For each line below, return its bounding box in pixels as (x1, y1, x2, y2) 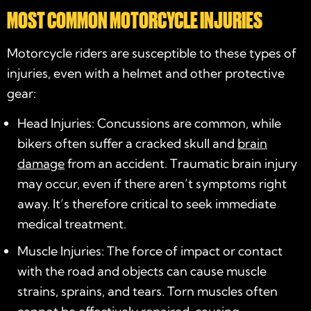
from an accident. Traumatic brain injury (65, 155, 297, 171)
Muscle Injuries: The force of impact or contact (17, 242, 283, 259)
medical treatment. (17, 215, 126, 232)
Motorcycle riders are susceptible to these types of (7, 44, 296, 61)
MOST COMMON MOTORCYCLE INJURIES (7, 7, 262, 33)
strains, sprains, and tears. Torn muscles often (17, 283, 278, 299)
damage (17, 155, 65, 171)
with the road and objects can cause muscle (17, 262, 267, 279)
